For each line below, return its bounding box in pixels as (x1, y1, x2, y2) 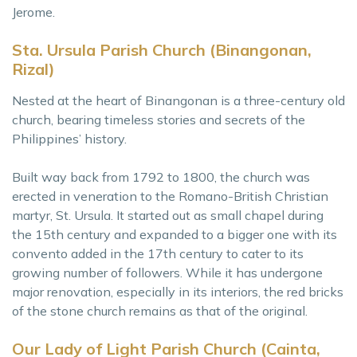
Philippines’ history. (12, 130, 127, 147)
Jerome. (12, 3, 55, 20)
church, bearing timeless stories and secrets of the (12, 111, 305, 127)
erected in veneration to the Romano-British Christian (12, 187, 328, 204)
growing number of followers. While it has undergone (12, 264, 323, 280)
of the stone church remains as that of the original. (12, 302, 308, 319)
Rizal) (12, 58, 55, 79)
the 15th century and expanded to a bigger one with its (12, 226, 337, 242)
